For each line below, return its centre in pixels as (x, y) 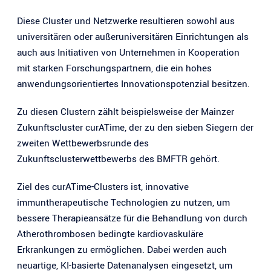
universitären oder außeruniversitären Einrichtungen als (133, 37)
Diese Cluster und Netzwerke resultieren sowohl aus (126, 21)
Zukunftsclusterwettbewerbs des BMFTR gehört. (118, 159)
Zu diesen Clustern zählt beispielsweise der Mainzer (126, 112)
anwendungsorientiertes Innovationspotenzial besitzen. (133, 84)
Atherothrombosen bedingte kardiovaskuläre (110, 234)
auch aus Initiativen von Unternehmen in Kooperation (128, 52)
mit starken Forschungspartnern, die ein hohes (114, 68)
